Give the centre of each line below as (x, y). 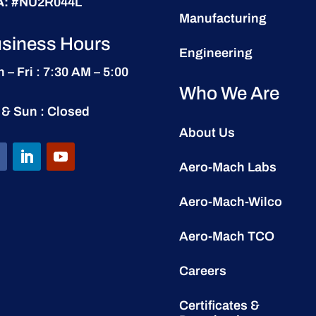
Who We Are (229, 93)
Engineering (215, 53)
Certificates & (219, 305)
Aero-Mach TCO (226, 236)
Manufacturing (223, 18)
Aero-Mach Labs (227, 167)
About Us (207, 132)
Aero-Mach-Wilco (230, 201)
